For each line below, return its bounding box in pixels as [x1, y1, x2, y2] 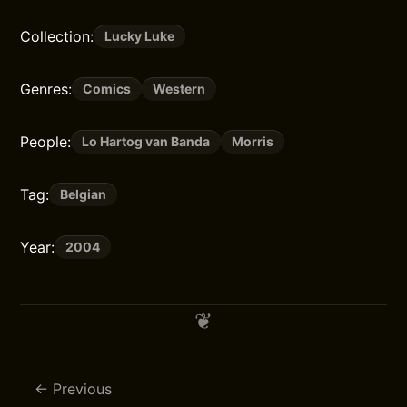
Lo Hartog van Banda [82, 134, 211, 150]
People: [20, 133, 72, 152]
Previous [53, 380, 113, 399]
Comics [83, 81, 132, 97]
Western [153, 81, 206, 97]
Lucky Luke [104, 28, 175, 45]
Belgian [60, 186, 107, 203]
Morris [232, 134, 274, 150]
